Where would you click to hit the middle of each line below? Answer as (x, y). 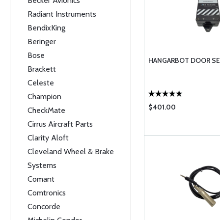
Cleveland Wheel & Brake (71, 151)
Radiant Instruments (62, 14)
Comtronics (47, 193)
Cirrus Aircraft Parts (60, 124)
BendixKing (46, 28)
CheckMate (46, 110)
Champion (44, 96)
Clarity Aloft (48, 138)
